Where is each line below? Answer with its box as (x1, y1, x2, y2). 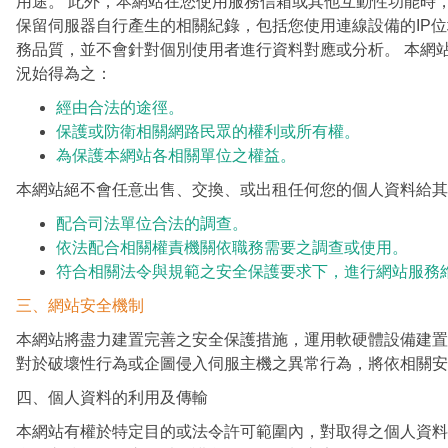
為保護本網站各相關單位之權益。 (56, 147, 296, 165)
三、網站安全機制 (16, 297, 144, 315)
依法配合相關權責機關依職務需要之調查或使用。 (56, 239, 408, 257)
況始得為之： (16, 65, 112, 83)
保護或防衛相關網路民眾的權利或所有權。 (56, 123, 360, 141)
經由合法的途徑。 (56, 99, 184, 117)
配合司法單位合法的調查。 (56, 215, 248, 233)
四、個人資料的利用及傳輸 (16, 389, 208, 407)
